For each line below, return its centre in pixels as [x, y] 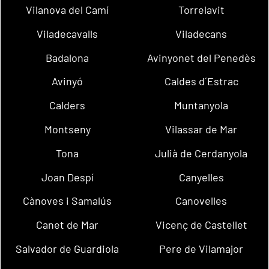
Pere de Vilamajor [201, 249]
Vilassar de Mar [201, 129]
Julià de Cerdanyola [201, 153]
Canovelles [201, 201]
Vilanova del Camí [68, 9]
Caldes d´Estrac [201, 81]
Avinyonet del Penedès [201, 57]
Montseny [67, 129]
